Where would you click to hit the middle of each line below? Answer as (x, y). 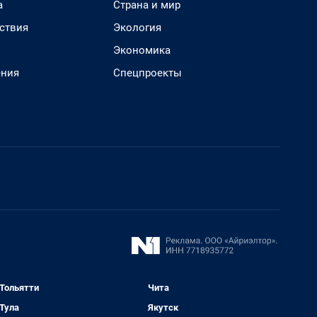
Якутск (163, 307)
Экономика (142, 50)
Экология (137, 28)
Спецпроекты (148, 73)
